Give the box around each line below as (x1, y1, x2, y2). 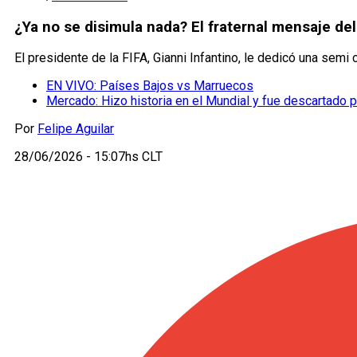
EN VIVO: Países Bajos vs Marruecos (46, 78, 253, 94)
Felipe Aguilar (37, 121, 114, 137)
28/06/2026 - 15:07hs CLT (14, 149, 163, 165)
